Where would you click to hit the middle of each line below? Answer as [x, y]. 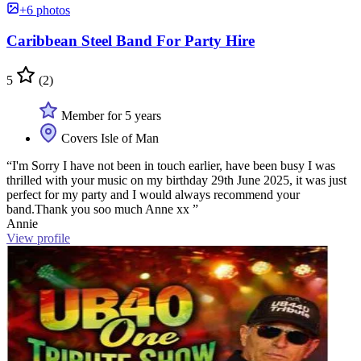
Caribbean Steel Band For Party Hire [131, 41]
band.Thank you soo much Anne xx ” [102, 209]
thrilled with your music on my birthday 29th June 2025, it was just [176, 180]
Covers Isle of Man [108, 138]
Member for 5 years [110, 115]
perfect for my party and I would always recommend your [153, 194]
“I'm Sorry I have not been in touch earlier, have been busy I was [171, 165]
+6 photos [45, 10]
